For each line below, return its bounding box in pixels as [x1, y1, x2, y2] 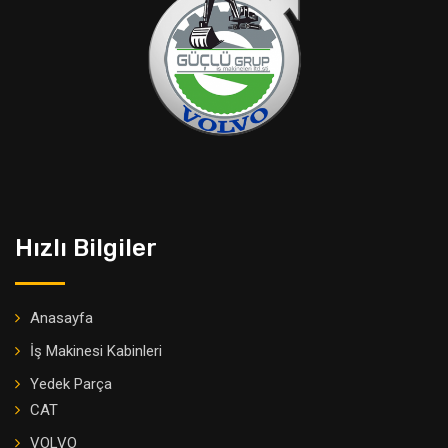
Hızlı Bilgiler [15, 234, 157, 263]
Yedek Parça [30, 375, 112, 394]
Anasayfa [30, 309, 93, 328]
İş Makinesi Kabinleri [30, 342, 162, 361]
